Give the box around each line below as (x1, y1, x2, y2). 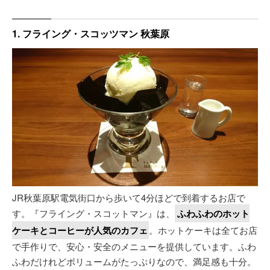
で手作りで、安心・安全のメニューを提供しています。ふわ (12, 240, 256, 253)
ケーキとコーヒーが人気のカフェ (12, 224, 148, 237)
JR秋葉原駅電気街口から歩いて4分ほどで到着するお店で (12, 191, 245, 204)
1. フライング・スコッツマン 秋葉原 (12, 26, 169, 40)
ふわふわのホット (177, 207, 250, 221)
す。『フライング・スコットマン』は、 (12, 207, 175, 220)
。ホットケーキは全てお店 (149, 224, 257, 237)
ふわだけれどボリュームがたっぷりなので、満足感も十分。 (12, 255, 256, 268)
